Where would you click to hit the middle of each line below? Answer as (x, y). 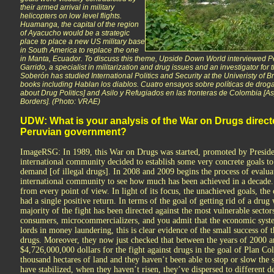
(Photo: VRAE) (75, 102)
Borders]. (35, 102)
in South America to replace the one (80, 50)
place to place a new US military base (83, 42)
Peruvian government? (73, 132)
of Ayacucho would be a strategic (75, 33)
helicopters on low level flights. (71, 16)
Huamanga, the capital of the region (80, 24)
